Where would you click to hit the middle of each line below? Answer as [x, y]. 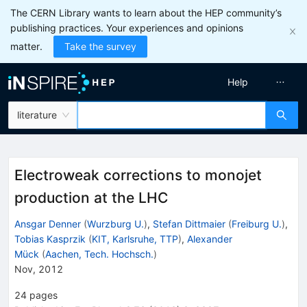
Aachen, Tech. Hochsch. [99, 254]
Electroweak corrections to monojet [138, 175]
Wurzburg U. [115, 223]
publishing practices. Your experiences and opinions [127, 28]
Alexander [210, 238]
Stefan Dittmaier [189, 223]
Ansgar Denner [48, 223]
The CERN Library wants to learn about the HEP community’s [146, 13]
